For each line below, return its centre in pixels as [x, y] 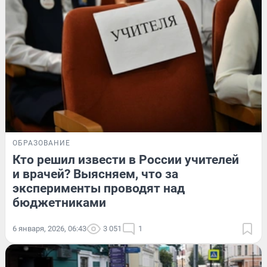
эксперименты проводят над [99, 188]
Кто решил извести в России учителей [126, 159]
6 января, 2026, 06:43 [49, 228]
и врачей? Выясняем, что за [95, 174]
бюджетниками [59, 202]
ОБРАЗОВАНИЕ [41, 143]
